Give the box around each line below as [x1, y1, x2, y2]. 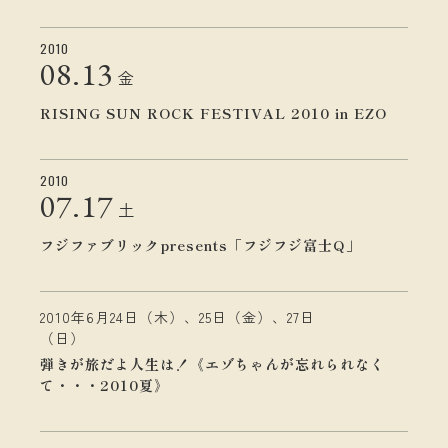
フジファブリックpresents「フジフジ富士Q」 [40, 235, 361, 255]
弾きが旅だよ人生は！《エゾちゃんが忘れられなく [40, 354, 385, 374]
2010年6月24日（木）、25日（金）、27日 [40, 307, 315, 327]
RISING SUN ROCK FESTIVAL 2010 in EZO [40, 103, 387, 123]
